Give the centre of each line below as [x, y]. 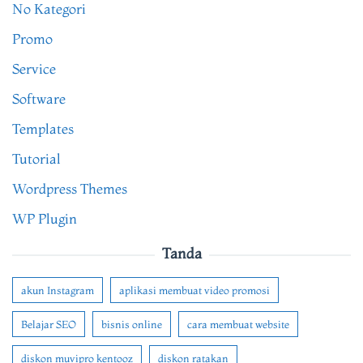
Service [34, 69]
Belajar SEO [49, 325]
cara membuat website [238, 325]
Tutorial [36, 159]
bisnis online [132, 325]
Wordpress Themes [70, 189]
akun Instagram [58, 290]
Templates [43, 129]
